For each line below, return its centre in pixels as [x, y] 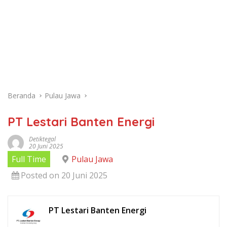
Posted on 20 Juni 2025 [64, 175]
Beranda [22, 96]
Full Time [29, 159]
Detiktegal [42, 139]
